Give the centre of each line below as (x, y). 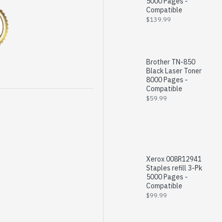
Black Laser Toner (174, 71)
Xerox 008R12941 (174, 159)
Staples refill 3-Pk (174, 168)
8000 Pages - (167, 80)
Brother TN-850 (170, 62)
